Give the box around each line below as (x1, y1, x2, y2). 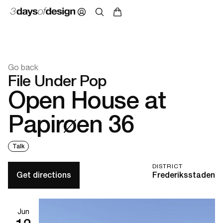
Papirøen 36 (8, 110, 134, 138)
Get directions (16, 170, 71, 180)
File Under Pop (8, 72, 107, 90)
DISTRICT (152, 163, 183, 170)
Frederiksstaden (152, 170, 215, 180)
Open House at (8, 86, 166, 114)
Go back (8, 63, 38, 72)
